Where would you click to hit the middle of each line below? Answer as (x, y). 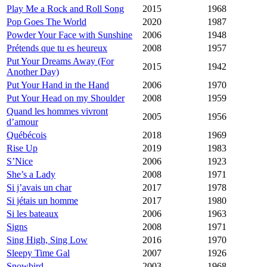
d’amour (22, 122)
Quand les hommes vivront (57, 111)
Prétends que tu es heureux (57, 48)
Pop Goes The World (46, 22)
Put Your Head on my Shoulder (66, 98)
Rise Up (22, 148)
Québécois (27, 135)
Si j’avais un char (39, 188)
